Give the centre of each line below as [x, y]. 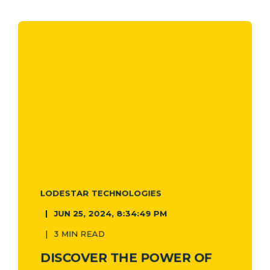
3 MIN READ [79, 234]
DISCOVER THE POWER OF [126, 258]
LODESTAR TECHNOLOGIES [101, 193]
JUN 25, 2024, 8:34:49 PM [111, 213]
